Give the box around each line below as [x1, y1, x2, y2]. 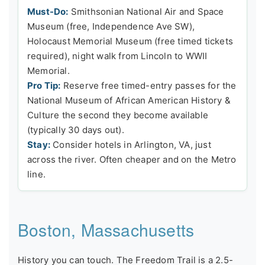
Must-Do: [27, 5, 69, 17]
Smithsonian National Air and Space [68, 5, 224, 17]
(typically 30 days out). [27, 124, 124, 135]
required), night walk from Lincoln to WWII [27, 50, 208, 62]
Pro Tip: [27, 79, 61, 91]
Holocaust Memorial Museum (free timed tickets [27, 35, 234, 47]
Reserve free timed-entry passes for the [60, 79, 237, 91]
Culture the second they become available [27, 109, 209, 121]
